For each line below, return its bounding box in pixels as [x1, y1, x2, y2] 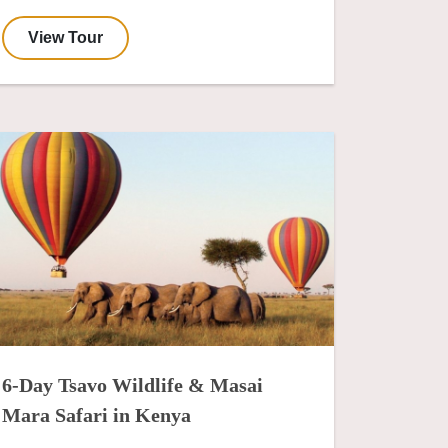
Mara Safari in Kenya [2, 403, 191, 426]
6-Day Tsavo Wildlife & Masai [2, 373, 263, 396]
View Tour [28, 29, 103, 47]
